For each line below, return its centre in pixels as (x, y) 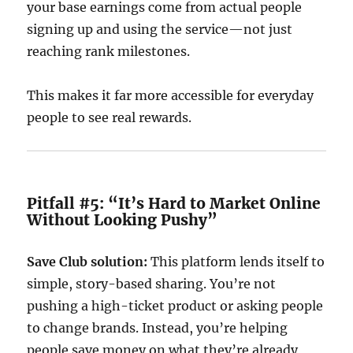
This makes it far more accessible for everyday (171, 95)
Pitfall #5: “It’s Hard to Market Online (174, 203)
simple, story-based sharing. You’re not (152, 284)
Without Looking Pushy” (123, 220)
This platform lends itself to (236, 262)
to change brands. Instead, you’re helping (158, 328)
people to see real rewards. (110, 117)
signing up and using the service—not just (160, 29)
